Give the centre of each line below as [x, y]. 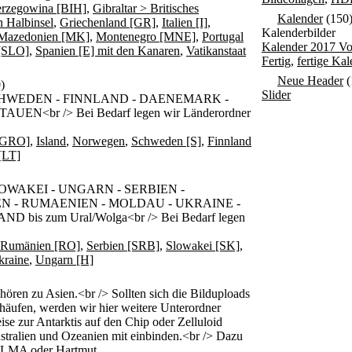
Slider [276, 95]
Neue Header [310, 81]
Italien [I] [185, 22]
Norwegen [99, 141]
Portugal [223, 37]
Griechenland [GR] [108, 22]
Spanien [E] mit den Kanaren [108, 51]
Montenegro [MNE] [146, 37]
